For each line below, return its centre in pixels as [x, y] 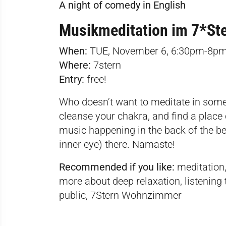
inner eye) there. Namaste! [117, 144]
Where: [75, 65]
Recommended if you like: [117, 167]
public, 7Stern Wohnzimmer [120, 195]
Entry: [72, 79]
